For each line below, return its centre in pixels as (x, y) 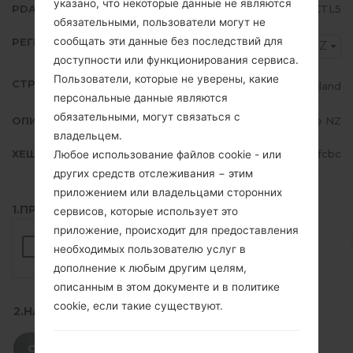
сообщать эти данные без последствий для (168, 41)
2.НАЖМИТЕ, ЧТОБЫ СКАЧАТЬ (106, 312)
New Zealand (306, 85)
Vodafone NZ (306, 121)
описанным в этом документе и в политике (167, 286)
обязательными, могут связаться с (147, 116)
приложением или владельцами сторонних (168, 192)
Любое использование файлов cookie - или (167, 154)
